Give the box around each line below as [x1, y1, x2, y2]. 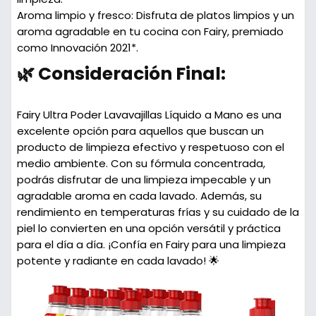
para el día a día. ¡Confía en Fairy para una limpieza [16, 237, 286, 252]
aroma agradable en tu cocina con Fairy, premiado [16, 24, 284, 39]
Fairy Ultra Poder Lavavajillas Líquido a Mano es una [16, 107, 281, 122]
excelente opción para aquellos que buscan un [16, 123, 264, 138]
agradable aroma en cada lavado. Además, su [16, 188, 262, 203]
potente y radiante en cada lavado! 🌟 [16, 253, 219, 268]
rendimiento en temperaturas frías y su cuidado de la [16, 205, 299, 219]
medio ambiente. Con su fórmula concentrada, [16, 156, 265, 171]
